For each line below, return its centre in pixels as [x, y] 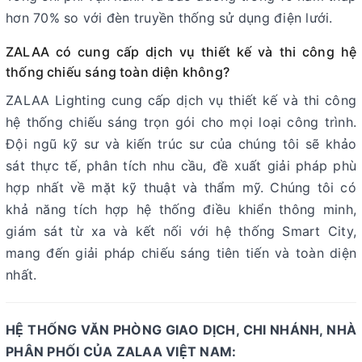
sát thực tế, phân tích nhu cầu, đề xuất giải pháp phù [181, 165]
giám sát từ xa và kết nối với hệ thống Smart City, [181, 231]
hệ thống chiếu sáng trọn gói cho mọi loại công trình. [181, 122]
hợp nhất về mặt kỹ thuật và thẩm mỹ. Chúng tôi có [181, 187]
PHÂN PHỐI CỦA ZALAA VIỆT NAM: [121, 351]
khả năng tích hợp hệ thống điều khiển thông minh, [181, 209]
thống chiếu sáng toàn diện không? [118, 72]
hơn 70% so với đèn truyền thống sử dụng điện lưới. [169, 17]
